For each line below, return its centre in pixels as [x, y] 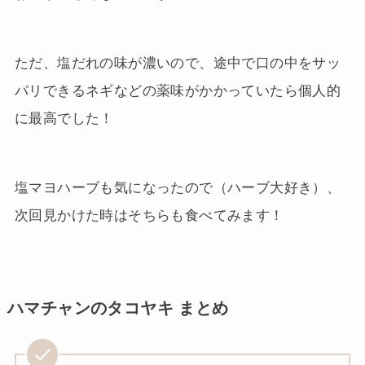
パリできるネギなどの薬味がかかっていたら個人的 [178, 90]
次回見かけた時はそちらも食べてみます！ [149, 215]
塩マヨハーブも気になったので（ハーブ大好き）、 [178, 187]
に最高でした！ [64, 118]
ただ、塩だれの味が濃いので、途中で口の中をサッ [178, 63]
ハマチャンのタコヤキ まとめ [118, 308]
